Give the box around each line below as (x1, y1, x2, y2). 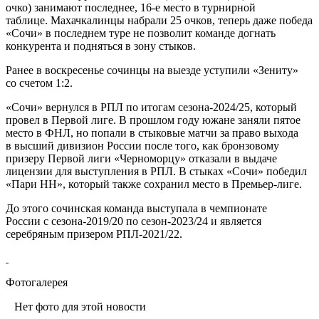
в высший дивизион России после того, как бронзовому (6, 139, 279, 152)
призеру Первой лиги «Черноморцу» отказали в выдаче (6, 152, 277, 164)
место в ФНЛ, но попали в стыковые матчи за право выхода (6, 126, 298, 139)
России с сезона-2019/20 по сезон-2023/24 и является (6, 214, 261, 227)
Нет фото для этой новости (6, 300, 146, 313)
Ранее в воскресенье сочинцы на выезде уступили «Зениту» (6, 63, 298, 76)
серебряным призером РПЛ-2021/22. (6, 227, 182, 240)
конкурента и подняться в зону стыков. (6, 39, 196, 52)
